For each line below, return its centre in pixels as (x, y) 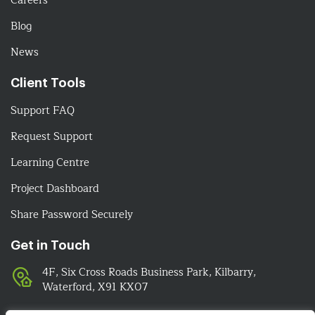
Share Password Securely (72, 214)
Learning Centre (50, 162)
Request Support (52, 136)
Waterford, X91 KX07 (95, 287)
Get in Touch (50, 245)
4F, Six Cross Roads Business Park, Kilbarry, (149, 272)
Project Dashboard (55, 188)
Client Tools (48, 83)
